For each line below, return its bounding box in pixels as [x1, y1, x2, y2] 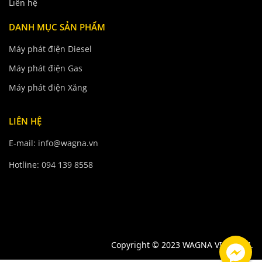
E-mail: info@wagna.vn [9, 137, 98, 149]
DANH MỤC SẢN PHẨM [9, 21, 105, 33]
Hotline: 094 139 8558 [9, 159, 93, 170]
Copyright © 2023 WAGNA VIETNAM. [111, 239, 253, 250]
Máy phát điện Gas [9, 63, 82, 74]
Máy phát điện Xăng [9, 82, 87, 93]
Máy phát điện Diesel [9, 43, 92, 54]
